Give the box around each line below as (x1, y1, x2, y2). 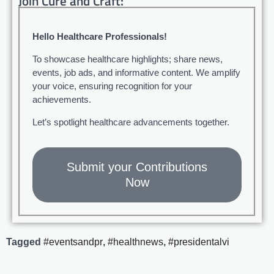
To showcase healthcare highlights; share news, (32, 54, 223, 65)
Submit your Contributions (67, 160, 207, 174)
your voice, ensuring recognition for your (32, 81, 192, 92)
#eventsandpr (43, 237, 103, 248)
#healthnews (108, 237, 163, 248)
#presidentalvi (168, 237, 229, 248)
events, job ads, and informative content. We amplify (32, 67, 240, 78)
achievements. (32, 94, 91, 105)
